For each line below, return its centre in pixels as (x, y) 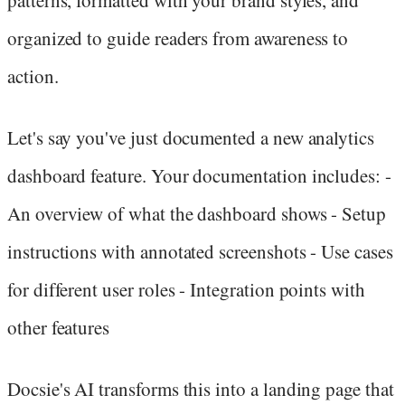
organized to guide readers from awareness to (178, 38)
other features (59, 328)
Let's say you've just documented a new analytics (191, 138)
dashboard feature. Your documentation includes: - (199, 176)
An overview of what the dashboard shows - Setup (197, 214)
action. (33, 75)
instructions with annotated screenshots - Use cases (200, 252)
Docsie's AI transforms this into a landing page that (201, 389)
